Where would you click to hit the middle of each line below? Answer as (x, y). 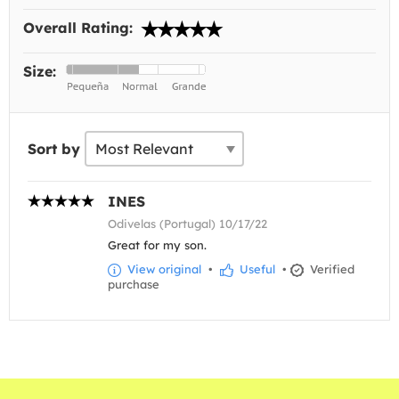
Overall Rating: (80, 28)
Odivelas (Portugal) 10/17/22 (187, 224)
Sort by (54, 149)
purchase (134, 285)
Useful (256, 269)
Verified (330, 269)
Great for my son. (157, 245)
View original (163, 269)
